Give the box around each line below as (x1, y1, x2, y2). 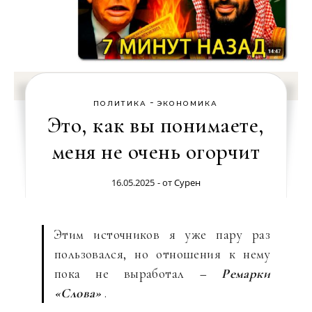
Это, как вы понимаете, (47, 111, 265, 139)
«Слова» (54, 285, 102, 301)
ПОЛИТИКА (93, 99, 148, 108)
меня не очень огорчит (52, 138, 260, 165)
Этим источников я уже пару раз (54, 226, 270, 242)
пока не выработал (54, 265, 200, 281)
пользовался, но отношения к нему (54, 246, 270, 262)
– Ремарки (199, 265, 271, 281)
